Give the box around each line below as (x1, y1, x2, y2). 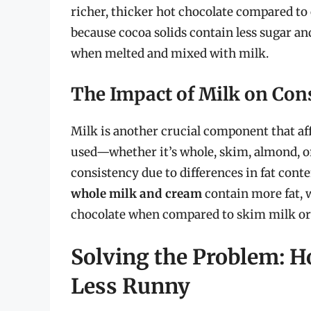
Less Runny (71, 273, 190, 300)
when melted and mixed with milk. (71, 46, 269, 62)
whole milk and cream (71, 185, 202, 201)
